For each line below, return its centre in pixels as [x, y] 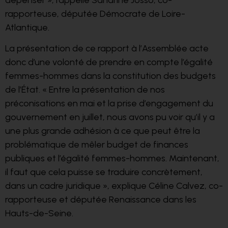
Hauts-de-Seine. [39, 213]
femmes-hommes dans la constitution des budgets [110, 76]
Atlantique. [27, 27]
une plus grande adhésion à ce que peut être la [103, 131]
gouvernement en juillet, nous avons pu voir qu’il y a [110, 117]
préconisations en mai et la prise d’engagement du [109, 104]
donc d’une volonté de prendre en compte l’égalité [109, 62]
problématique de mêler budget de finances [97, 145]
